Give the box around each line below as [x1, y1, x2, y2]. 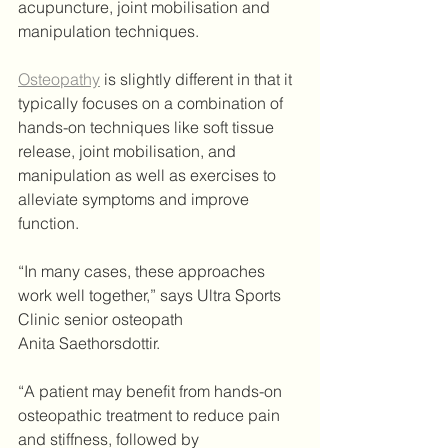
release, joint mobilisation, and [18, 141, 240, 162]
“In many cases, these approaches [18, 261, 269, 282]
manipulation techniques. [18, 21, 199, 42]
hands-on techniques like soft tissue [18, 117, 278, 138]
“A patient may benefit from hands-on [18, 381, 286, 402]
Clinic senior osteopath [18, 309, 187, 330]
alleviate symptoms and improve [18, 189, 253, 210]
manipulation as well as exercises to [18, 165, 280, 186]
